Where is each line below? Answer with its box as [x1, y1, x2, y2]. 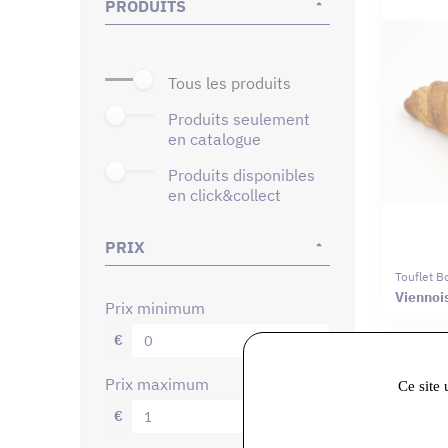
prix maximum [115, 373, 209, 394]
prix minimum [115, 297, 205, 318]
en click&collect [168, 184, 281, 205]
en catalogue [168, 128, 261, 149]
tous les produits [176, 72, 291, 93]
